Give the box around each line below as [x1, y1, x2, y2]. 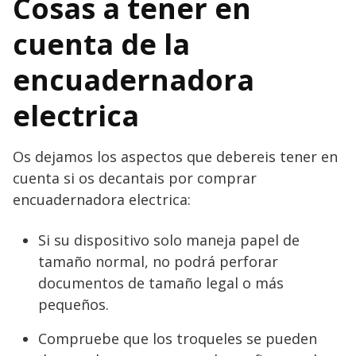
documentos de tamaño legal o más [38, 273, 284, 292]
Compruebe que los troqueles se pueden [38, 328, 317, 348]
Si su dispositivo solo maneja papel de [38, 230, 300, 250]
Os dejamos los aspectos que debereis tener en [13, 146, 338, 166]
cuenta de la [13, 24, 190, 64]
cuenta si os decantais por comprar [13, 168, 257, 188]
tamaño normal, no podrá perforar [38, 251, 278, 271]
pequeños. [38, 294, 109, 314]
